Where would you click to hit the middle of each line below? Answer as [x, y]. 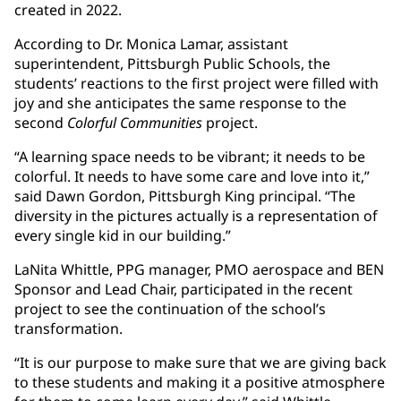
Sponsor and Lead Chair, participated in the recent [183, 290]
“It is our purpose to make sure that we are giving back [200, 363]
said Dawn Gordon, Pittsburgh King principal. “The [185, 196]
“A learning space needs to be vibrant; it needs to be [190, 157]
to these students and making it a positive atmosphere [200, 383]
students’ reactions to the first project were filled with [196, 84]
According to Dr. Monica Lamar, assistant [151, 44]
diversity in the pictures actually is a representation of [196, 216]
